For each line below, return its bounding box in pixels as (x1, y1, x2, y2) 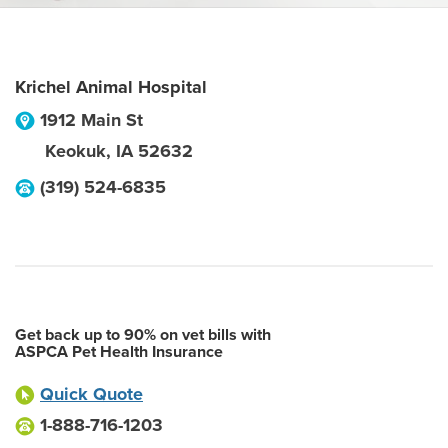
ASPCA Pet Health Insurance (15, 342, 223, 362)
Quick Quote (40, 383, 143, 405)
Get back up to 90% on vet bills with (15, 325, 271, 345)
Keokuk (45, 140, 106, 162)
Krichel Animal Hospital (15, 76, 207, 98)
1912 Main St (40, 109, 143, 131)
